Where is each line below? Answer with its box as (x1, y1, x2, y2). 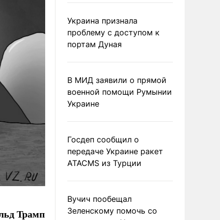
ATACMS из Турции (67, 158, 141, 168)
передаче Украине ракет (67, 146, 163, 156)
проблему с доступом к (67, 27, 160, 37)
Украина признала (67, 16, 137, 26)
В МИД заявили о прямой (67, 75, 166, 85)
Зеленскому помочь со (67, 206, 157, 216)
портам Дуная (67, 39, 122, 49)
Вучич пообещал (67, 194, 132, 204)
